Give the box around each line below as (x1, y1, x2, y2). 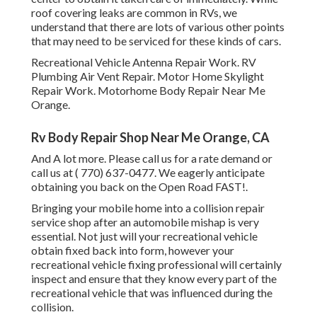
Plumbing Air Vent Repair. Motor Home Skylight (31, 69, 264, 83)
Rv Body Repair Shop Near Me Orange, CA (31, 129, 270, 146)
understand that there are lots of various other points (31, 20, 284, 34)
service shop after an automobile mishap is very (31, 215, 259, 229)
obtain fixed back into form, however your (31, 243, 234, 258)
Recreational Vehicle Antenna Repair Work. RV (31, 55, 256, 69)
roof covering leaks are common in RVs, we (31, 6, 237, 20)
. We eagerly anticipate (154, 166, 265, 180)
